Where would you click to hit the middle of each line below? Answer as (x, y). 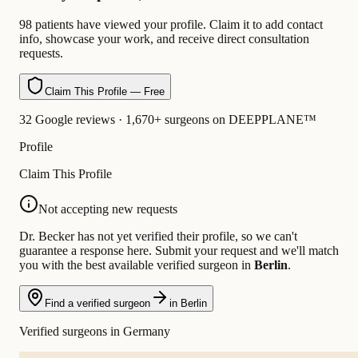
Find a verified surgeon (97, 303)
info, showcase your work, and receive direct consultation (164, 38)
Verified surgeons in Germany (95, 331)
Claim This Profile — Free (105, 91)
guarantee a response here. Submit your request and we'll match (179, 250)
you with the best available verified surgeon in (137, 265)
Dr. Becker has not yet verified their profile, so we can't (158, 236)
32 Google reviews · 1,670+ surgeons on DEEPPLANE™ (168, 119)
